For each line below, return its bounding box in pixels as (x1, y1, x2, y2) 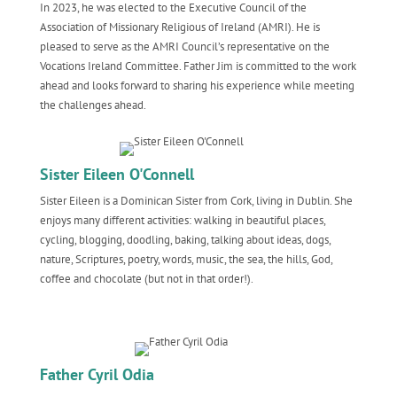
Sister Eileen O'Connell (39, 164, 194, 184)
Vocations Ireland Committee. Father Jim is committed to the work (39, 58, 356, 74)
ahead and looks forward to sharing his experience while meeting (39, 78, 354, 93)
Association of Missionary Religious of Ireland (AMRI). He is (39, 19, 320, 35)
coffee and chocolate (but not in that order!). (39, 271, 253, 286)
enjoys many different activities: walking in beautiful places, (39, 213, 325, 228)
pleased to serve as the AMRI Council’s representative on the (39, 39, 330, 54)
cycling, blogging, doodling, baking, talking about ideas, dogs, (39, 232, 331, 247)
